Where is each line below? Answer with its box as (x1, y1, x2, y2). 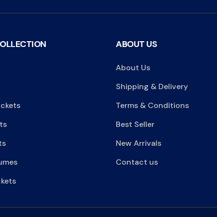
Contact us (116, 156, 158, 167)
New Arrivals (116, 138, 161, 148)
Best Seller (116, 119, 155, 129)
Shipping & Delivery (116, 81, 188, 92)
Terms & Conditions (116, 100, 189, 110)
